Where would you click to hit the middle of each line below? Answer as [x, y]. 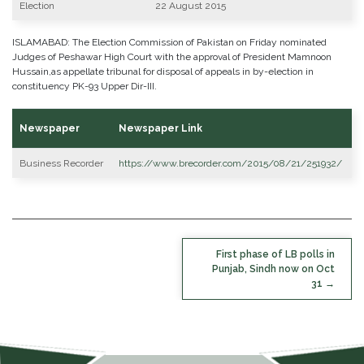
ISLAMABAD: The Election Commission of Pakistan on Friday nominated [169, 42]
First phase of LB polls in [275, 254]
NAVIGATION [67, 264]
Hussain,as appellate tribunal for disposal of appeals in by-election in [163, 71]
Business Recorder [61, 163]
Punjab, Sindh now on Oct [273, 269]
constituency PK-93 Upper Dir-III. [84, 86]
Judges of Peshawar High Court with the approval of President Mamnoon [172, 57]
